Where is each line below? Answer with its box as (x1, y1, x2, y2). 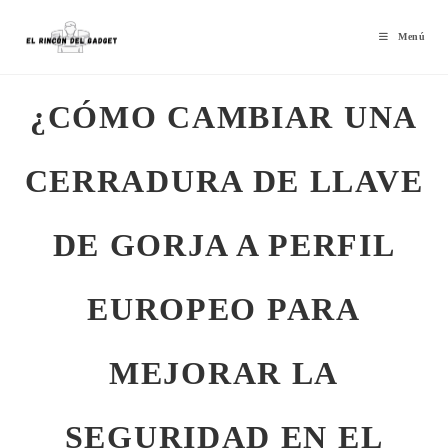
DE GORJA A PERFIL (52, 227, 396, 263)
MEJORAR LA (109, 355, 339, 391)
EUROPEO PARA (87, 291, 361, 327)
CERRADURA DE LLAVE (24, 163, 424, 199)
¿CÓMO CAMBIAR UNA (30, 99, 418, 135)
